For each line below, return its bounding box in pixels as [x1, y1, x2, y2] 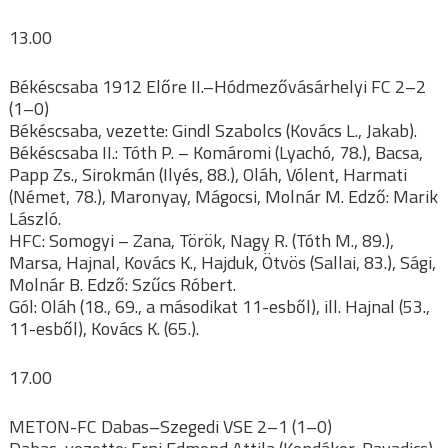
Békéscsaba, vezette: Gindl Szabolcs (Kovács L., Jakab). [9, 116, 417, 144]
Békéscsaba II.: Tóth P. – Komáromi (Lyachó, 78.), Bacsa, [9, 138, 423, 166]
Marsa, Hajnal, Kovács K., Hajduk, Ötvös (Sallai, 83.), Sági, [9, 248, 436, 276]
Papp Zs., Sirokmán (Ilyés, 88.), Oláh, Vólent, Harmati [9, 160, 407, 188]
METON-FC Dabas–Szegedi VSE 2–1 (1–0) [9, 412, 332, 440]
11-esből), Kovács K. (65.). [9, 314, 199, 342]
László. [9, 204, 61, 232]
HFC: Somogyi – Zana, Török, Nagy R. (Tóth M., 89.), [9, 226, 394, 254]
